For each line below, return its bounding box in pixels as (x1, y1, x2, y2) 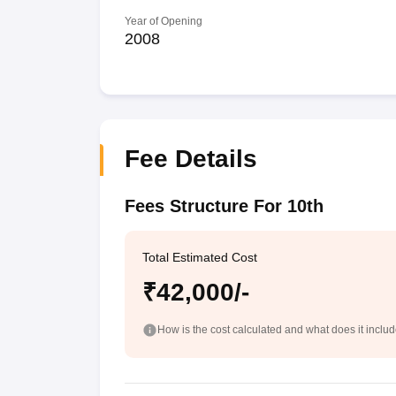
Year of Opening (124, 15, 202, 27)
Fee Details (124, 145, 257, 172)
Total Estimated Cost (141, 250, 257, 264)
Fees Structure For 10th (124, 196, 324, 216)
